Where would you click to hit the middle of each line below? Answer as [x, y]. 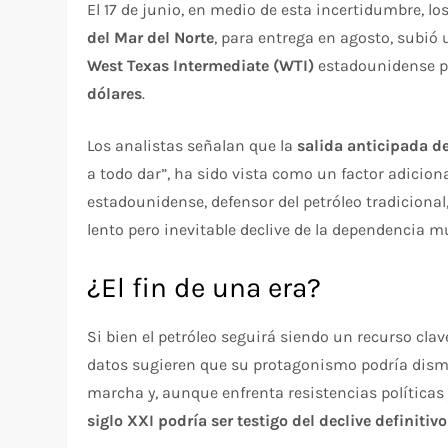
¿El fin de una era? [204, 288]
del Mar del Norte [151, 38]
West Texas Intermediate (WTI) [201, 66]
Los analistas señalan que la [192, 146]
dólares [115, 94]
